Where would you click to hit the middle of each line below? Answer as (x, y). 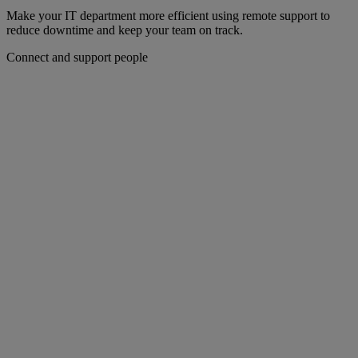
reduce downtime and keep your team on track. (125, 30)
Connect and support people (77, 58)
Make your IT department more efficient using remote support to (168, 16)
